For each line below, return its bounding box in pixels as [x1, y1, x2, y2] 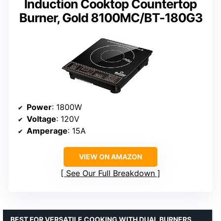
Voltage [27, 113, 56, 124]
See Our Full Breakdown [66, 168, 155, 178]
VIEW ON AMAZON [79, 152, 142, 161]
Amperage [27, 125, 68, 136]
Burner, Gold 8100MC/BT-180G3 [19, 10, 202, 26]
